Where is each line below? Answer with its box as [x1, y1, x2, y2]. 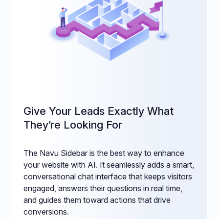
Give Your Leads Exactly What [23, 104, 174, 117]
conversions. [23, 206, 69, 217]
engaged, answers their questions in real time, [23, 183, 182, 193]
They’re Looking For [23, 118, 122, 131]
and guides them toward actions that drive [23, 195, 171, 205]
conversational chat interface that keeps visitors [23, 171, 192, 181]
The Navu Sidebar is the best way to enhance [23, 148, 184, 158]
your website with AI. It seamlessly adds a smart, [23, 159, 194, 170]
